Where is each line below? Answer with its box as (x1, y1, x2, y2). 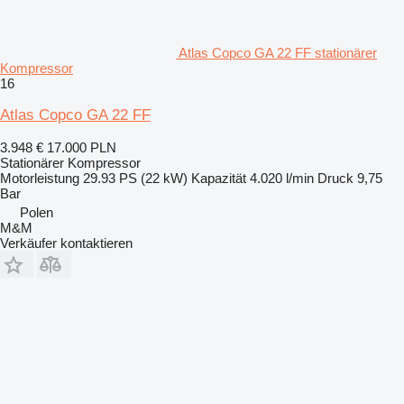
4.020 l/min (250, 170, 314, 186)
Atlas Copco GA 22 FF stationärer (179, 44, 377, 60)
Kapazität (191, 170, 246, 186)
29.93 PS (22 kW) (83, 170, 188, 186)
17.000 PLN (47, 139, 116, 155)
